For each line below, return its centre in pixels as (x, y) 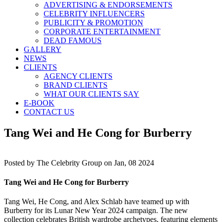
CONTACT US (49, 112)
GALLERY (43, 49)
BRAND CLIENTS (76, 85)
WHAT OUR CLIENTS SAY (91, 94)
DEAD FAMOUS (73, 40)
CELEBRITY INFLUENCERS (94, 14)
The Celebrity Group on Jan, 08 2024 (95, 163)
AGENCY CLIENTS (78, 76)
